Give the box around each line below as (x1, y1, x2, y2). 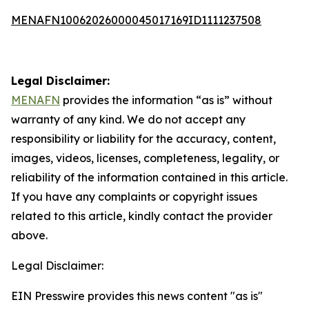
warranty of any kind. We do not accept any (11, 112, 246, 126)
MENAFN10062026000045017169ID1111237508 (11, 13, 261, 27)
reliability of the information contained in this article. (11, 170, 288, 184)
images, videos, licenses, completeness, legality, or (11, 151, 279, 165)
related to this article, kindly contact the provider (11, 209, 272, 223)
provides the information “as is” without (60, 93, 272, 107)
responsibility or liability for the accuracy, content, (11, 132, 276, 146)
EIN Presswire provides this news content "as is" (11, 289, 263, 303)
